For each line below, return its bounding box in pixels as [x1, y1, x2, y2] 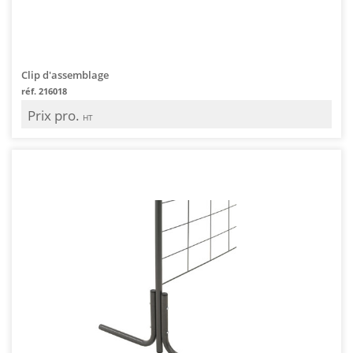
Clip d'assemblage [21, 67, 109, 82]
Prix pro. [28, 106, 83, 124]
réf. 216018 [21, 84, 67, 97]
